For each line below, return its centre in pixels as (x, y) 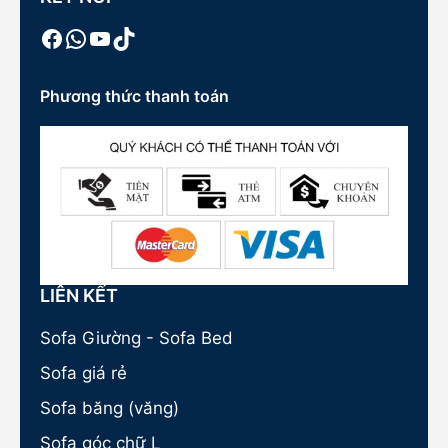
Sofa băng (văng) (109, 408)
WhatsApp (122, 37)
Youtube (134, 37)
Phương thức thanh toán (134, 96)
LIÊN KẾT (79, 295)
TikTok (147, 37)
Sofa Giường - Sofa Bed (136, 338)
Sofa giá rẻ (83, 373)
